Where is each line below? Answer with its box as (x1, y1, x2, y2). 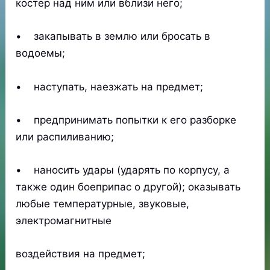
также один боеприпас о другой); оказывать (16, 181, 241, 193)
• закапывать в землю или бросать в (16, 30, 211, 43)
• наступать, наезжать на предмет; (16, 80, 204, 93)
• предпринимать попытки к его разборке (16, 113, 237, 126)
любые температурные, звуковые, (16, 198, 190, 210)
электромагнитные (16, 215, 112, 227)
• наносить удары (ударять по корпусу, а (16, 164, 230, 176)
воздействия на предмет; (16, 248, 146, 260)
